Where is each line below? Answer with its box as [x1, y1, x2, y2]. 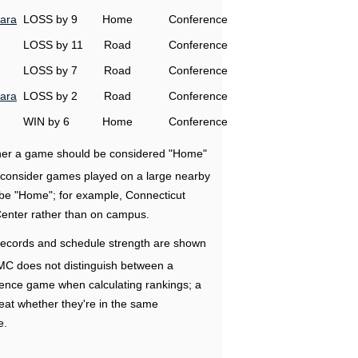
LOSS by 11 [23, 38, 83, 51]
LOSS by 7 [23, 64, 78, 77]
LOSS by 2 [23, 89, 78, 102]
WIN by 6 [23, 115, 70, 128]
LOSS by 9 [23, 13, 78, 26]
